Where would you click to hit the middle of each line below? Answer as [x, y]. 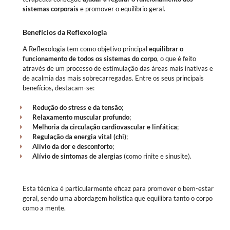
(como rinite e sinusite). [157, 156]
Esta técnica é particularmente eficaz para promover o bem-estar [118, 188]
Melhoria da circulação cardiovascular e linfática [105, 127]
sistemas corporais [51, 9]
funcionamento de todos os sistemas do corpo [90, 58]
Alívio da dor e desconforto [72, 146]
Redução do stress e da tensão [77, 107]
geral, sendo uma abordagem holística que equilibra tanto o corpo [118, 198]
